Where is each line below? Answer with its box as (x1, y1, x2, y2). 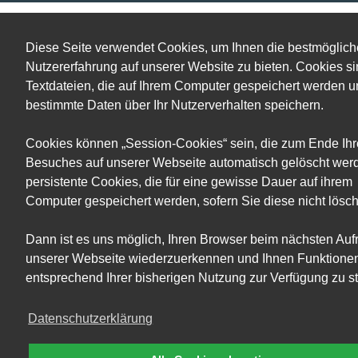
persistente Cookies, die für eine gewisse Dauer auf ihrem (26, 174, 352, 189)
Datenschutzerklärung (28, 311, 153, 325)
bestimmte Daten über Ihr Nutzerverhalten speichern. (26, 97, 324, 112)
